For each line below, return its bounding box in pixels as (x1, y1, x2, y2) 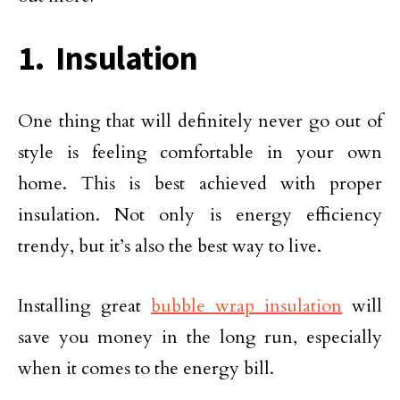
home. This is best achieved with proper (18, 171, 382, 196)
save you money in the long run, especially (18, 324, 382, 349)
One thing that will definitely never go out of (18, 108, 382, 133)
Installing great (18, 293, 151, 318)
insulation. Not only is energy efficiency (18, 202, 382, 227)
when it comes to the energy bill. (18, 355, 274, 380)
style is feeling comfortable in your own (18, 139, 382, 164)
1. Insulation (18, 37, 198, 79)
